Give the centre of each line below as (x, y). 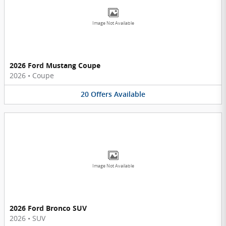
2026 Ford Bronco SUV (48, 208)
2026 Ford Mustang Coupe (55, 66)
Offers (101, 95)
